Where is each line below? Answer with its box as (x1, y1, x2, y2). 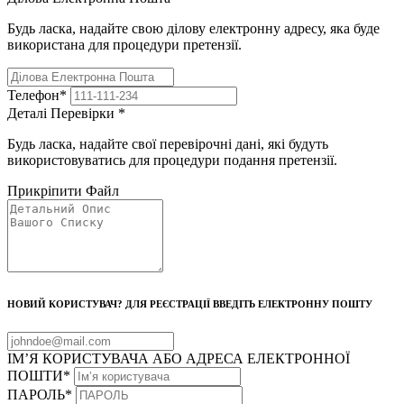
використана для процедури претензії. (7, 36, 242, 52)
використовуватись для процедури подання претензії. (7, 151, 337, 168)
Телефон (7, 87, 60, 103)
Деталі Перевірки (7, 105, 118, 121)
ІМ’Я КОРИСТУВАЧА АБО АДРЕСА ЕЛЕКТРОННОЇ (7, 350, 350, 366)
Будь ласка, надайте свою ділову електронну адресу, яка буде (7, 20, 380, 36)
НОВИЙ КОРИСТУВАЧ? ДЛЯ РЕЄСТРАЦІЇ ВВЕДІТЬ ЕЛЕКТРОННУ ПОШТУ (7, 298, 372, 309)
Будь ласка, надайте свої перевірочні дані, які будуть (7, 135, 328, 151)
